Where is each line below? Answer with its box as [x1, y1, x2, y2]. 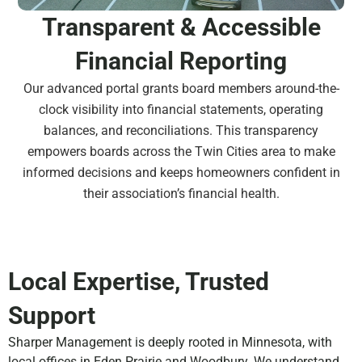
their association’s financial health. [82, 186, 280, 202]
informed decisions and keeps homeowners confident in [22, 165, 340, 181]
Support [8, 301, 95, 330]
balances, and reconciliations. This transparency [44, 123, 318, 139]
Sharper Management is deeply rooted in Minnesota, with [8, 334, 332, 350]
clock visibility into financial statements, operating [39, 102, 323, 118]
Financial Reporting [75, 47, 287, 76]
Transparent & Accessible [41, 13, 321, 42]
